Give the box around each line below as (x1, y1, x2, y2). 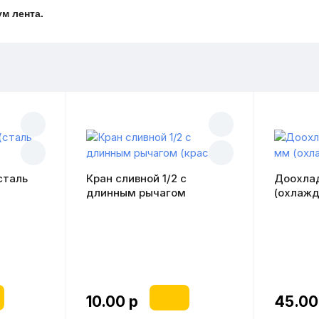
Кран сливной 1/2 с (85, 172, 187, 185)
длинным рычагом (85, 186, 186, 199)
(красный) (85, 200, 139, 214)
